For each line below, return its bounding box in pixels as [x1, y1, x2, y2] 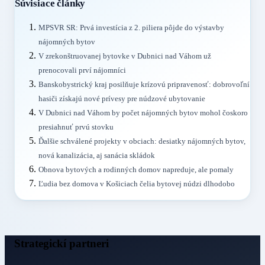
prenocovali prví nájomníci [38, 66, 126, 75]
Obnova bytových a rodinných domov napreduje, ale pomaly [38, 166, 234, 174]
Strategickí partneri [14, 237, 109, 250]
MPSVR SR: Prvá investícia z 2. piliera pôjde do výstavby [38, 24, 224, 33]
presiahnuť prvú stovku [38, 123, 114, 132]
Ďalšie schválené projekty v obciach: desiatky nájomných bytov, [38, 137, 245, 146]
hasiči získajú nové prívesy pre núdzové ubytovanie [38, 95, 205, 104]
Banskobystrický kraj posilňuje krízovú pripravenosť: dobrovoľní [38, 80, 250, 89]
